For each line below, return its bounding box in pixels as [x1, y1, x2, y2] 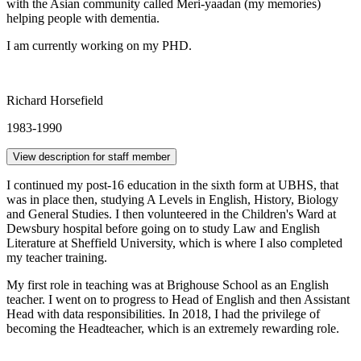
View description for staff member [13, 150, 170, 163]
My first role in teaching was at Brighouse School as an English [6, 277, 329, 292]
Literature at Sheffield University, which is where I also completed [6, 235, 342, 250]
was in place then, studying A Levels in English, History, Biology [6, 192, 338, 206]
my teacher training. [6, 250, 107, 264]
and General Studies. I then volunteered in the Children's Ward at [6, 206, 336, 221]
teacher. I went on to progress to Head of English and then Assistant [6, 292, 350, 306]
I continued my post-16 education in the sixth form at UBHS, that [6, 177, 338, 192]
